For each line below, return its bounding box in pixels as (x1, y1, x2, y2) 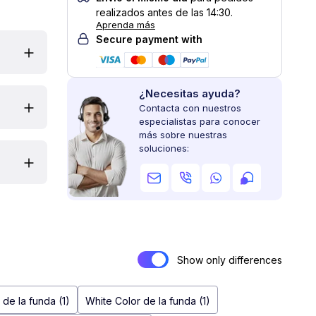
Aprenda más (96, 19, 155, 30)
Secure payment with (96, 33, 202, 45)
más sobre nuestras (139, 129, 227, 140)
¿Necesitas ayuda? (139, 87, 241, 100)
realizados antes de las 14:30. (96, 6, 233, 18)
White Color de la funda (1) (85, 295, 210, 307)
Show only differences (177, 253, 282, 266)
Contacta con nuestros (139, 102, 241, 114)
